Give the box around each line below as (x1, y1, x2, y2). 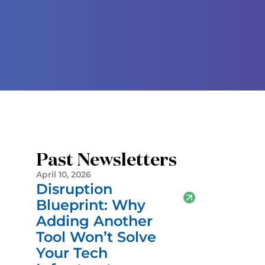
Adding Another (36, 212, 153, 230)
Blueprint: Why (36, 196, 146, 214)
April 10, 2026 (36, 169, 91, 180)
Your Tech (36, 244, 108, 262)
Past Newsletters (36, 147, 177, 171)
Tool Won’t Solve (36, 228, 156, 246)
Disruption (36, 180, 112, 198)
